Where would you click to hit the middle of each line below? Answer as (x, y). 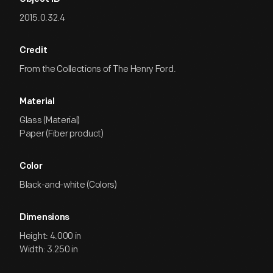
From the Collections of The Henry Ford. (98, 69)
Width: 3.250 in (49, 250)
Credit (34, 51)
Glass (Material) (50, 120)
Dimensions (44, 218)
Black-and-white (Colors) (68, 185)
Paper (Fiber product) (62, 134)
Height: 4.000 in (51, 236)
